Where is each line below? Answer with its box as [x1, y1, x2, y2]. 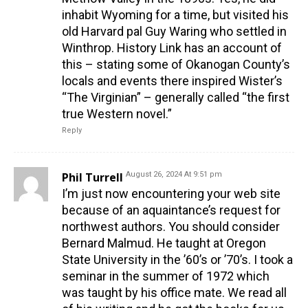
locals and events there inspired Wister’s [62, 74, 283, 89]
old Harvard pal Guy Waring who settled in [62, 24, 287, 39]
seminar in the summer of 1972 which [62, 269, 269, 284]
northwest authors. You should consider [62, 219, 280, 234]
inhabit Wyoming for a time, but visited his [62, 8, 289, 23]
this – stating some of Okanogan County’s [62, 57, 290, 72]
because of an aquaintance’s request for [62, 203, 280, 218]
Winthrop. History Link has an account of [62, 41, 282, 56]
